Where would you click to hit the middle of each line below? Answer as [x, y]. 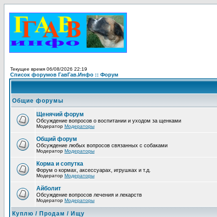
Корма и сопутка [60, 164]
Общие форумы [38, 101]
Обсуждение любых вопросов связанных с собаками [102, 145]
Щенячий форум [60, 114]
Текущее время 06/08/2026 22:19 [49, 69]
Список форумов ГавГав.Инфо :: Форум [64, 75]
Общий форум [57, 139]
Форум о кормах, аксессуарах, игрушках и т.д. [93, 170]
